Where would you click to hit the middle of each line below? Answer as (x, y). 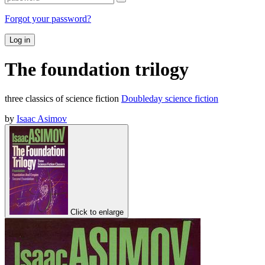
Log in (20, 40)
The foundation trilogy (97, 70)
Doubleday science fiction (170, 98)
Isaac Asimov (42, 118)
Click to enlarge (97, 212)
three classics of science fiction (63, 98)
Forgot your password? (48, 18)
